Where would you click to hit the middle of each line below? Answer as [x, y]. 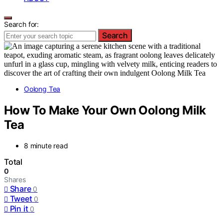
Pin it [19, 209]
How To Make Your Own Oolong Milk [105, 110]
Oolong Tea [42, 89]
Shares [15, 180]
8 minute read [46, 146]
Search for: [22, 24]
